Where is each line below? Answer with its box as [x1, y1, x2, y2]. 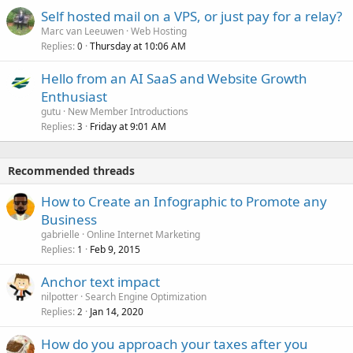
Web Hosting [131, 24, 187, 38]
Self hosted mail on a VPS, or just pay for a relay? [41, 6, 342, 25]
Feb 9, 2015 [90, 242, 140, 256]
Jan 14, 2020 [90, 304, 143, 318]
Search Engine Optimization [85, 289, 206, 303]
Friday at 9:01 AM [90, 119, 166, 133]
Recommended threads [8, 162, 135, 178]
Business [41, 210, 97, 229]
